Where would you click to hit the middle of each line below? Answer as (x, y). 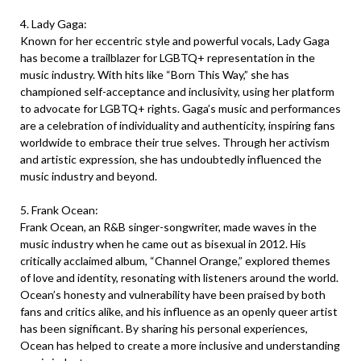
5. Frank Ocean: (59, 210)
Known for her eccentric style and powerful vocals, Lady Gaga (175, 41)
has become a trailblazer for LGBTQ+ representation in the (168, 58)
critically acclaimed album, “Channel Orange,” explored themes (175, 261)
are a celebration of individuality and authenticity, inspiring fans (178, 125)
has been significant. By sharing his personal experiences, (164, 328)
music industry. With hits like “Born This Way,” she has (155, 75)
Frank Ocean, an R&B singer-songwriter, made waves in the (168, 227)
